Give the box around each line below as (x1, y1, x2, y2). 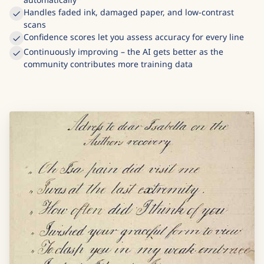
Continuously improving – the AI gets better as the (24, 46, 223, 57)
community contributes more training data (24, 58, 193, 70)
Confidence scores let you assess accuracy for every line (24, 31, 244, 42)
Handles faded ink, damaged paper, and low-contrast (24, 6, 234, 18)
